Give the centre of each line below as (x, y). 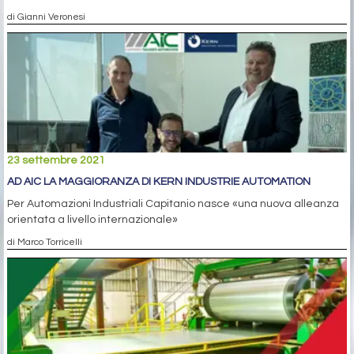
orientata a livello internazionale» (92, 219)
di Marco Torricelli (45, 241)
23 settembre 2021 (56, 160)
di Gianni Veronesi (46, 16)
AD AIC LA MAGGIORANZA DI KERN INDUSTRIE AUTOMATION (159, 181)
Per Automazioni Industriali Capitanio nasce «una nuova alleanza (173, 203)
